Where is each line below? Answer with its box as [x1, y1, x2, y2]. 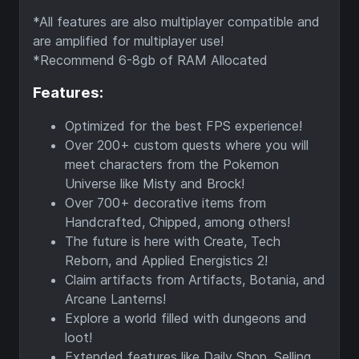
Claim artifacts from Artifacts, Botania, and [65, 272, 325, 288]
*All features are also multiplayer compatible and [33, 13, 320, 30]
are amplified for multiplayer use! [33, 32, 224, 49]
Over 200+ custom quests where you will [65, 137, 309, 153]
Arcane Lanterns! [65, 291, 166, 307]
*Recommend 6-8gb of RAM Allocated [33, 51, 268, 68]
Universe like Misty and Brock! [65, 175, 244, 192]
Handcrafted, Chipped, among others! [65, 214, 290, 230]
